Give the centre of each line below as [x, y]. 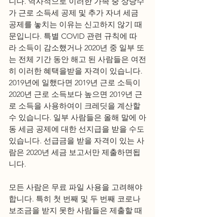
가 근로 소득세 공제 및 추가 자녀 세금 [75, 13]
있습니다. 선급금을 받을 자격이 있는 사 [77, 141]
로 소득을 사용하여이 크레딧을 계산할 [76, 106]
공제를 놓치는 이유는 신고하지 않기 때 [76, 24]
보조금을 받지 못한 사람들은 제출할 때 [77, 210]
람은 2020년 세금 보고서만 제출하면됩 [75, 152]
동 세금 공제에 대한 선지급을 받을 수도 [77, 129]
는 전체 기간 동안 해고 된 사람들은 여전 [77, 59]
